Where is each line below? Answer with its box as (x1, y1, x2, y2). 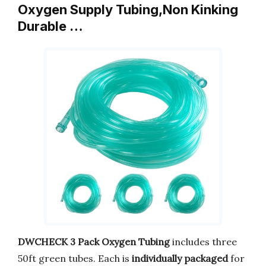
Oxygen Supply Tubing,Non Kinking (18, 2, 238, 18)
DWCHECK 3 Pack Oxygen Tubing (18, 235, 170, 248)
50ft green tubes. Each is (18, 252, 132, 264)
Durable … (18, 18, 83, 34)
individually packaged (132, 252, 228, 264)
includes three (170, 235, 237, 248)
